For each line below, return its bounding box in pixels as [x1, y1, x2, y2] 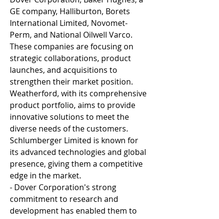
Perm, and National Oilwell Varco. [10, 29, 132, 40]
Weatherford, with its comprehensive [10, 88, 147, 99]
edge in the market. [10, 170, 81, 181]
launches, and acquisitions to [10, 65, 117, 75]
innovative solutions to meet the [10, 111, 129, 122]
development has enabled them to [10, 205, 137, 216]
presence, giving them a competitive [10, 158, 143, 169]
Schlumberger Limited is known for [10, 135, 138, 146]
